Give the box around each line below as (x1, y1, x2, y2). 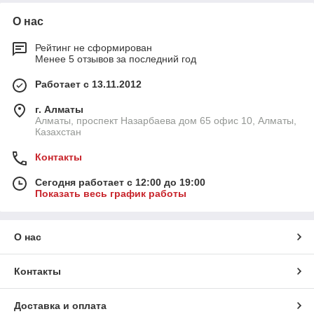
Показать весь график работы (35, 188, 186, 200)
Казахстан (35, 126, 81, 138)
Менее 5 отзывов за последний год (35, 53, 196, 65)
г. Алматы (35, 104, 83, 116)
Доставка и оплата (14, 300, 107, 312)
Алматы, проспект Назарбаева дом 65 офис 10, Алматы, (35, 115, 296, 127)
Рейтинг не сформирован (35, 42, 152, 54)
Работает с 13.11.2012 (35, 78, 142, 90)
